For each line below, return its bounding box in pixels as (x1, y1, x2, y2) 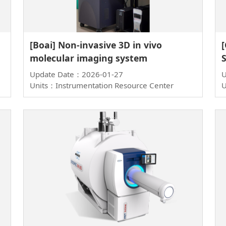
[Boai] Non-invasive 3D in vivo (30, 39, 162, 51)
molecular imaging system (30, 52, 147, 65)
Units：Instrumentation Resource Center (30, 80, 174, 91)
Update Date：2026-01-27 (30, 69, 123, 80)
